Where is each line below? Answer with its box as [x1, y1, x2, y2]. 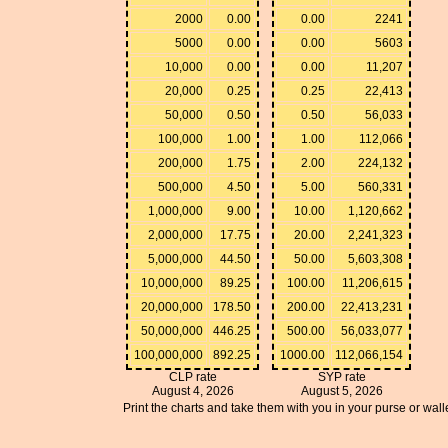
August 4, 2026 [151, 383, 234, 398]
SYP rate [317, 369, 366, 384]
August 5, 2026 [300, 383, 383, 398]
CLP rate [168, 369, 217, 384]
